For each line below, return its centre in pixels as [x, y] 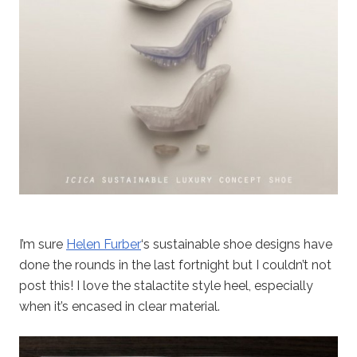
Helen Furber [104, 244]
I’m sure [43, 244]
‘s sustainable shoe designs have [237, 244]
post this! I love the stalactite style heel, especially [166, 285]
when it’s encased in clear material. [120, 306]
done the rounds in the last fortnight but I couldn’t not [175, 265]
